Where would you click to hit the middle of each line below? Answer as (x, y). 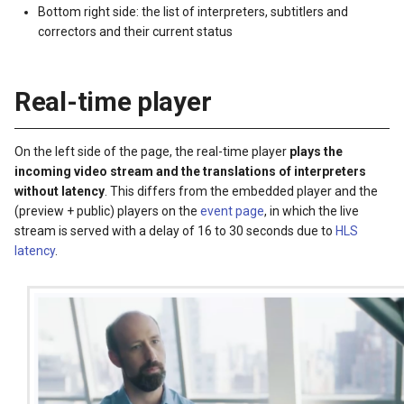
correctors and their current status (136, 31)
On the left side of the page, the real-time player (152, 151)
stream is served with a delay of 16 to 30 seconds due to (175, 230)
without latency (60, 191)
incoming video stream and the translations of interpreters (190, 171)
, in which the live (312, 211)
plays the (316, 151)
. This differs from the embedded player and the (241, 191)
